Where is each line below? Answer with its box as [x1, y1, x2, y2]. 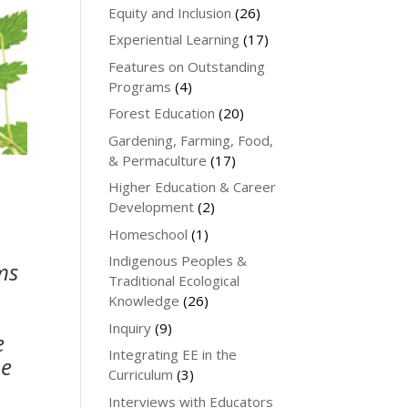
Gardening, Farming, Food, [108, 130, 274, 149]
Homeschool [108, 224, 189, 243]
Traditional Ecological [108, 271, 240, 290]
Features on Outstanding [108, 56, 266, 76]
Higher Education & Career [108, 178, 277, 196]
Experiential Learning [108, 30, 240, 48]
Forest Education [108, 104, 216, 122]
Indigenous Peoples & [108, 251, 248, 270]
